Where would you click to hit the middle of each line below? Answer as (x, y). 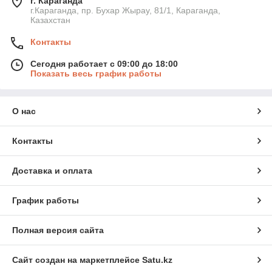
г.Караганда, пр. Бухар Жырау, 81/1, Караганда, (125, 11)
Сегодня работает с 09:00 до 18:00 (104, 64)
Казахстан (50, 20)
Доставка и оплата (52, 171)
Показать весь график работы (96, 74)
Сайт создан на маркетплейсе (77, 260)
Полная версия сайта (58, 230)
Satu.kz (157, 260)
